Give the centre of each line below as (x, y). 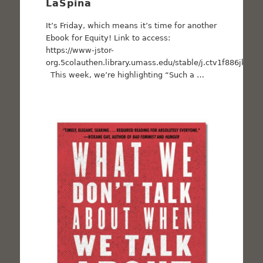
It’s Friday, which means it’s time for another (131, 25)
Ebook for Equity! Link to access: (108, 38)
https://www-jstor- (80, 50)
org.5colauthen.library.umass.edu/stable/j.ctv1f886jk (146, 62)
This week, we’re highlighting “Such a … (125, 75)
